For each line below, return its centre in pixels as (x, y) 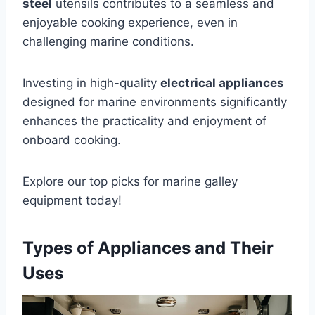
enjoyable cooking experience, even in (130, 22)
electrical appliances (222, 83)
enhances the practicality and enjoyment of (144, 121)
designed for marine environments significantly (155, 102)
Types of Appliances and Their (148, 247)
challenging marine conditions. (108, 41)
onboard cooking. (72, 140)
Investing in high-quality (91, 83)
